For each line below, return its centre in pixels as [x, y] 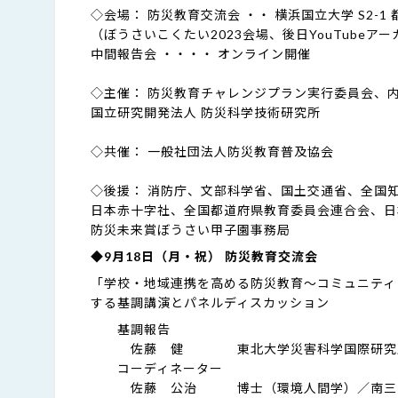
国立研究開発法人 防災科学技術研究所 [206, 112]
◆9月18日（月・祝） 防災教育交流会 [204, 256]
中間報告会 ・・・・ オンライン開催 [201, 54]
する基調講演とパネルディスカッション [210, 302]
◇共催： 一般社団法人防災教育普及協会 [212, 151]
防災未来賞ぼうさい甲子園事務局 [191, 230]
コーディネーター [157, 368]
